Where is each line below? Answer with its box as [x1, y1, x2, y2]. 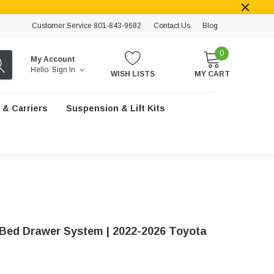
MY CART [194, 70, 230, 78]
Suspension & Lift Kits [65, 103, 165, 113]
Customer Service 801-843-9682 [32, 21, 141, 30]
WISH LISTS [111, 70, 155, 78]
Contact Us [154, 21, 190, 30]
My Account [31, 55, 76, 64]
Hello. [31, 65, 51, 74]
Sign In [52, 65, 78, 74]
